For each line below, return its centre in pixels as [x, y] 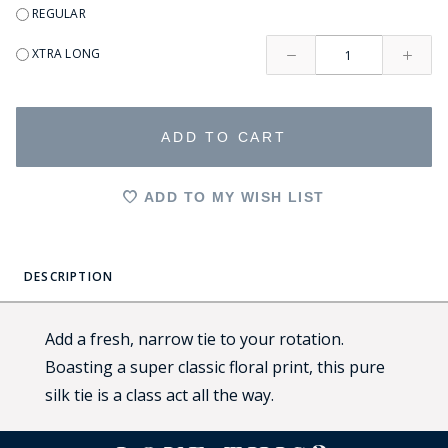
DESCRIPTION [69, 276]
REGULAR [57, 13]
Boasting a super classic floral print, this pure [214, 366]
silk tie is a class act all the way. [159, 394]
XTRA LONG [65, 53]
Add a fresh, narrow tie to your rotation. [194, 338]
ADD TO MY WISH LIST [231, 197]
